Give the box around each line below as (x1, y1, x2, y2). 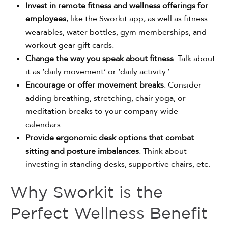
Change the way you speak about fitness (25, 53, 174, 65)
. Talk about (174, 53, 215, 65)
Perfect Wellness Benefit (10, 207, 208, 222)
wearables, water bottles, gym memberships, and (25, 26, 207, 38)
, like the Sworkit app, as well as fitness (66, 13, 208, 25)
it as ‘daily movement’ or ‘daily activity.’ (25, 66, 169, 78)
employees (25, 13, 66, 25)
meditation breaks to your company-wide (25, 106, 178, 118)
